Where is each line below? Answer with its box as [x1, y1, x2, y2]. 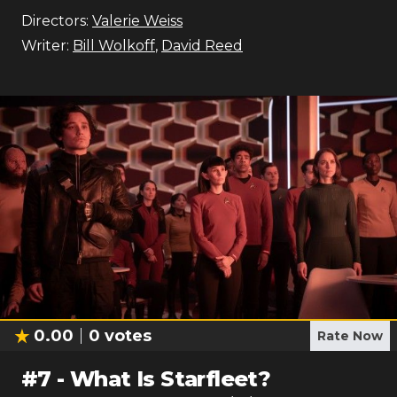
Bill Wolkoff [73, 37, 155, 54]
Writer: [21, 37, 69, 54]
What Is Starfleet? [70, 366, 271, 392]
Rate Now [317, 328, 383, 344]
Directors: [21, 12, 89, 29]
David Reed [161, 37, 243, 54]
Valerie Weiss [92, 12, 183, 29]
